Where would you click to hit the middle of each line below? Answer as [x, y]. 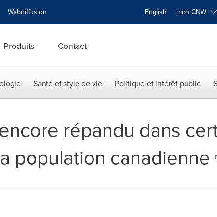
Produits [19, 46]
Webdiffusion [27, 12]
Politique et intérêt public [158, 84]
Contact [72, 46]
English [156, 12]
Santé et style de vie [68, 84]
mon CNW [193, 12]
